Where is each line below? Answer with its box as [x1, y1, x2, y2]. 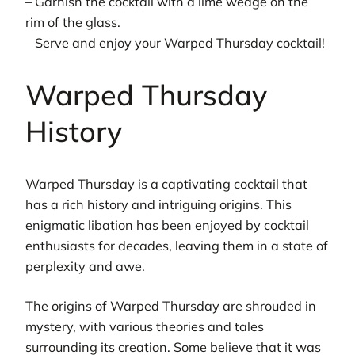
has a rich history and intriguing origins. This [25, 197, 292, 213]
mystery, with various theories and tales [25, 319, 264, 335]
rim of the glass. [25, 14, 120, 31]
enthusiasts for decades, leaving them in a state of [25, 238, 328, 254]
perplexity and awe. [25, 258, 145, 275]
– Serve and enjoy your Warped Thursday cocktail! [25, 35, 325, 52]
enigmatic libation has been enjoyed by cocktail [25, 217, 309, 234]
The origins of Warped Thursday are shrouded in [25, 298, 316, 315]
